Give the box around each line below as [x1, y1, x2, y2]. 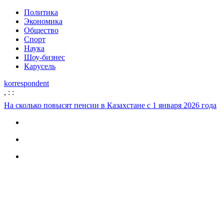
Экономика [24, 17, 62, 25]
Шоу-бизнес [24, 53, 65, 61]
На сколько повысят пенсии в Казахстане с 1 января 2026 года [4, 101, 216, 109]
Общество [24, 26, 58, 34]
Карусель [24, 62, 55, 70]
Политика [24, 8, 58, 16]
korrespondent [4, 79, 49, 87]
